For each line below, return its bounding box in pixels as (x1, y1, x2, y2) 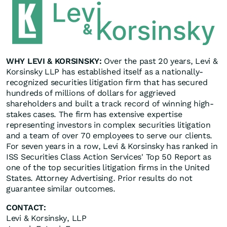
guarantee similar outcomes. (6, 184, 116, 194)
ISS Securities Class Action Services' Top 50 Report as (6, 152, 211, 162)
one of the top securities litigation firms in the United (6, 163, 210, 173)
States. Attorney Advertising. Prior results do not (6, 173, 193, 183)
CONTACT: (6, 203, 46, 213)
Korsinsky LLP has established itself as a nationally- (6, 67, 204, 77)
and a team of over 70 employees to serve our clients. (6, 131, 213, 141)
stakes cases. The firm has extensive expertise (6, 109, 182, 120)
